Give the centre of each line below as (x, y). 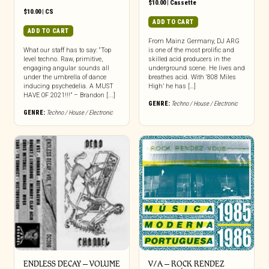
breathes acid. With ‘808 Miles (192, 77)
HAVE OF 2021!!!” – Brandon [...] (69, 95)
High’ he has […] (172, 86)
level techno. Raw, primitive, (63, 59)
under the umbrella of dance (65, 77)
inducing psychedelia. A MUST (68, 86)
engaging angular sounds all (66, 68)
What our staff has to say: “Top (67, 50)
